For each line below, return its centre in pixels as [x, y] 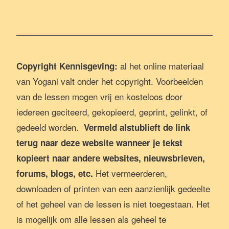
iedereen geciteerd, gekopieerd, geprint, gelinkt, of [112, 112]
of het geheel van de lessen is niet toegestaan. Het [113, 204]
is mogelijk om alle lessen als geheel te [91, 219]
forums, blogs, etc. [56, 173]
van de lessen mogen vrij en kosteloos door [99, 96]
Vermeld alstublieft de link [137, 127]
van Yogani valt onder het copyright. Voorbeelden [110, 81]
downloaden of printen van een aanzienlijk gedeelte [113, 188]
